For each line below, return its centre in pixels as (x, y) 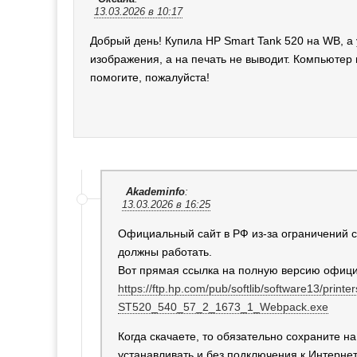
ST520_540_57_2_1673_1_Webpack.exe (223, 306)
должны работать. (165, 251)
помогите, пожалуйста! (150, 77)
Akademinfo (155, 192)
